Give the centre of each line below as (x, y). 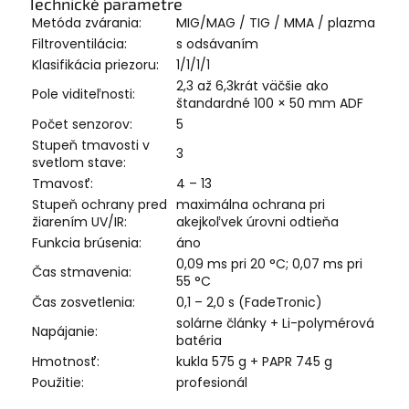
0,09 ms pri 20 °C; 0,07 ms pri (269, 263)
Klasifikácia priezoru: (95, 64)
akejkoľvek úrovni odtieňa (257, 221)
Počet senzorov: (82, 124)
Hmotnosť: (66, 361)
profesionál (212, 382)
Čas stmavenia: (82, 272)
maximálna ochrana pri (251, 204)
